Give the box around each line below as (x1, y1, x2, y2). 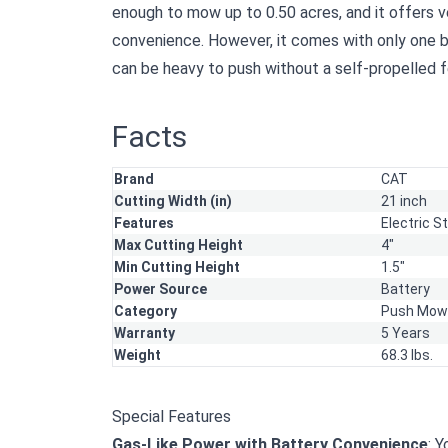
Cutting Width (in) (114, 193, 232, 210)
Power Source (114, 281, 207, 298)
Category (114, 303, 177, 320)
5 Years (381, 325, 430, 342)
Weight (114, 347, 161, 364)
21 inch (381, 193, 427, 210)
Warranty (114, 325, 175, 342)
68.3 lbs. (381, 347, 433, 364)
